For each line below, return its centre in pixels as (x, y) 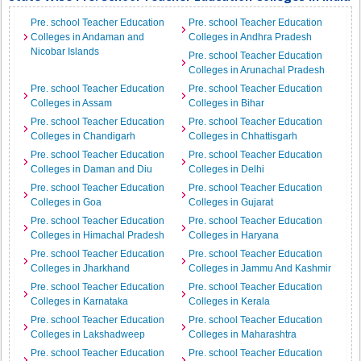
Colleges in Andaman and (88, 37)
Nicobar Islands (65, 52)
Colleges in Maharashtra (243, 334)
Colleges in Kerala (229, 301)
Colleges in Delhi (226, 169)
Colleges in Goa (66, 202)
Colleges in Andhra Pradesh (250, 37)
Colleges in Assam (72, 103)
